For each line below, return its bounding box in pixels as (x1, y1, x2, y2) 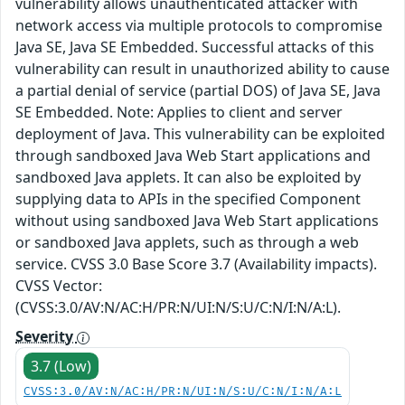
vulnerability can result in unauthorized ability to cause (15, 59, 390, 80)
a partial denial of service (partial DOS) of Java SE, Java (15, 80, 381, 101)
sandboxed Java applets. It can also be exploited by (15, 167, 361, 188)
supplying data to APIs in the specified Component (15, 189, 361, 210)
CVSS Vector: (15, 276, 102, 297)
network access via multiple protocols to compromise (15, 15, 382, 36)
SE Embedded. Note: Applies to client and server (15, 102, 343, 123)
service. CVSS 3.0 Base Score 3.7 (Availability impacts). (15, 254, 377, 275)
